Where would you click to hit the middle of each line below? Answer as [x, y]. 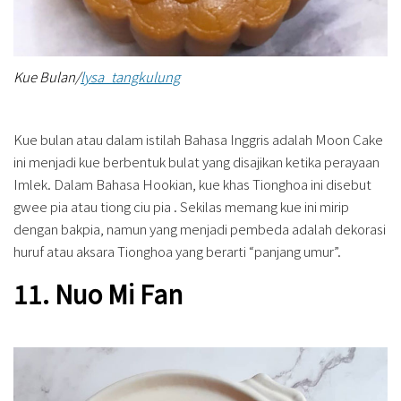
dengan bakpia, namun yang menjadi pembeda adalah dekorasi [200, 228]
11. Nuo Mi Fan [98, 293]
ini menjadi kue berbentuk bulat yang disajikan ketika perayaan [196, 161]
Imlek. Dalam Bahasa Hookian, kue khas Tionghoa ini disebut [192, 183]
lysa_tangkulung [130, 76]
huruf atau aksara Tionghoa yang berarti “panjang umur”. [180, 251]
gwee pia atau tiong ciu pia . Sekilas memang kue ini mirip [181, 206]
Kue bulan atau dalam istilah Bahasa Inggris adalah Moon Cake [198, 139]
